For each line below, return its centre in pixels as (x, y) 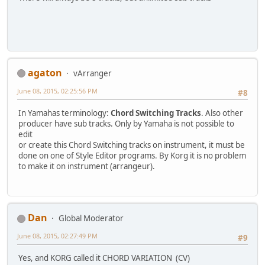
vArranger (93, 73)
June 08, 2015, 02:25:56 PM (57, 91)
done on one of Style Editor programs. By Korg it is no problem (132, 155)
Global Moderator (91, 219)
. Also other (222, 113)
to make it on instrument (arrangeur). (87, 166)
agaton (45, 72)
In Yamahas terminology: (64, 113)
